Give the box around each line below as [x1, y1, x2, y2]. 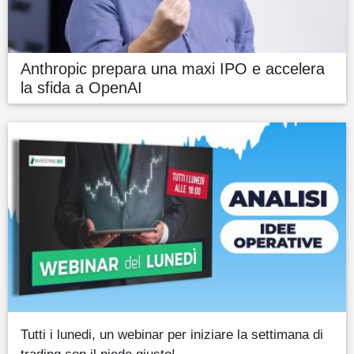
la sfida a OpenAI [21, 79, 142, 97]
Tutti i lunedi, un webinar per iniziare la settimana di [21, 326, 323, 343]
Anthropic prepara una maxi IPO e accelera [21, 60, 325, 78]
